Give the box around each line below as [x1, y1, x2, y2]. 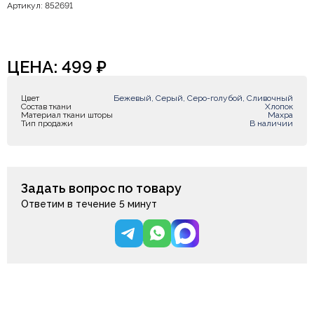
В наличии [250, 118, 293, 128]
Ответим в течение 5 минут [21, 198, 157, 210]
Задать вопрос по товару [21, 181, 182, 196]
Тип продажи [21, 118, 73, 128]
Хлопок [265, 102, 293, 111]
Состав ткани [21, 102, 71, 111]
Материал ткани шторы [21, 110, 113, 120]
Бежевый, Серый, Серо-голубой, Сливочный [114, 93, 293, 103]
